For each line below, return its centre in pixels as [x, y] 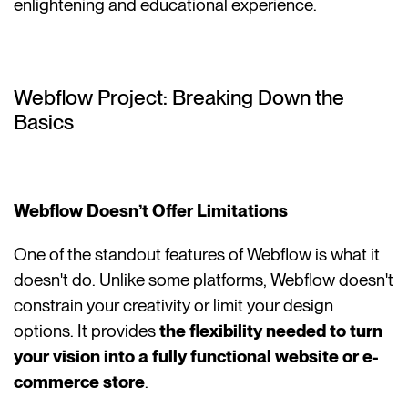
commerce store [80, 382]
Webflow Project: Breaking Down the [179, 97]
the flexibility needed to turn [271, 331]
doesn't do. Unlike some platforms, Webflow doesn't [204, 280]
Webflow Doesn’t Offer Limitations [151, 211]
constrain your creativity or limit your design [174, 306]
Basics [44, 122]
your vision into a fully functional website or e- [197, 357]
